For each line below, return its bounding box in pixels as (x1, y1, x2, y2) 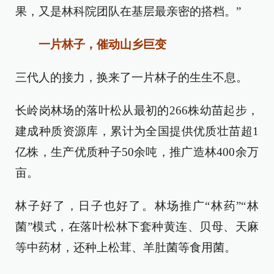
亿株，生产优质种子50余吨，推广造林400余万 (15, 146, 259, 158)
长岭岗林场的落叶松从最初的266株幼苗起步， (15, 104, 259, 117)
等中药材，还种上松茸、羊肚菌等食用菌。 (15, 241, 236, 254)
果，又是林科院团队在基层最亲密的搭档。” (15, 5, 241, 18)
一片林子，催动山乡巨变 (27, 38, 166, 51)
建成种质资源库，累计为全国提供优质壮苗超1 (15, 125, 259, 138)
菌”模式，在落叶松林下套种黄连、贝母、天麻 (15, 220, 259, 233)
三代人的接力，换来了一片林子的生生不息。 (15, 71, 248, 84)
